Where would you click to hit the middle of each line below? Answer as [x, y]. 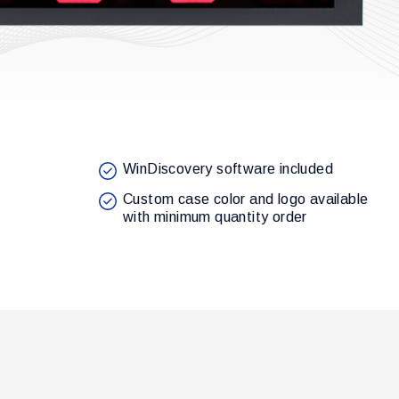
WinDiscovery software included [228, 169]
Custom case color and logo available [246, 199]
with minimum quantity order [215, 217]
